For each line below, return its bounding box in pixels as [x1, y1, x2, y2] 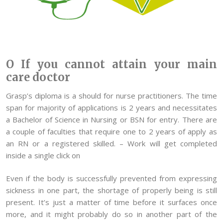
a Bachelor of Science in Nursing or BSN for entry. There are [6, 114, 217, 124]
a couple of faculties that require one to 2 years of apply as [6, 126, 217, 136]
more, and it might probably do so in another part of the [6, 209, 217, 220]
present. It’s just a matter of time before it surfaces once [6, 197, 217, 208]
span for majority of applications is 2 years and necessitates [6, 102, 217, 112]
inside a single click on [6, 150, 81, 160]
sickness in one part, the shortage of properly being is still [6, 185, 217, 196]
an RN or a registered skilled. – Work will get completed [6, 138, 217, 148]
